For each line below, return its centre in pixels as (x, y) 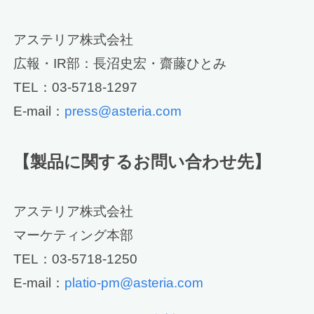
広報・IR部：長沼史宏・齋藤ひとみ (120, 64)
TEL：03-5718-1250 (76, 259)
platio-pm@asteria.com (134, 282)
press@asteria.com (123, 111)
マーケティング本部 (74, 235)
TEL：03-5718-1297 (76, 88)
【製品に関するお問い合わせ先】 (142, 161)
